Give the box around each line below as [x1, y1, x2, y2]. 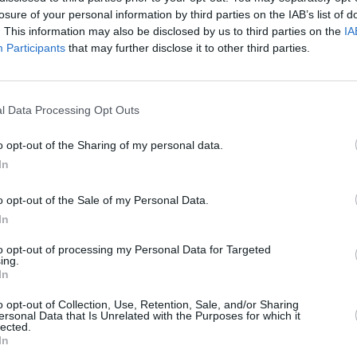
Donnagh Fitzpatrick [73, 29, 218, 45]
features [218, 29, 281, 45]
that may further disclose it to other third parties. [65, 41, 310, 54]
